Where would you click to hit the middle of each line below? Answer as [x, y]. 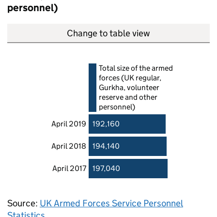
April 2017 [69, 168]
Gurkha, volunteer [129, 87]
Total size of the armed [136, 68]
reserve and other [128, 97]
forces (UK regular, [130, 78]
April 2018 [69, 146]
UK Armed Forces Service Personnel [111, 203]
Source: [23, 203]
